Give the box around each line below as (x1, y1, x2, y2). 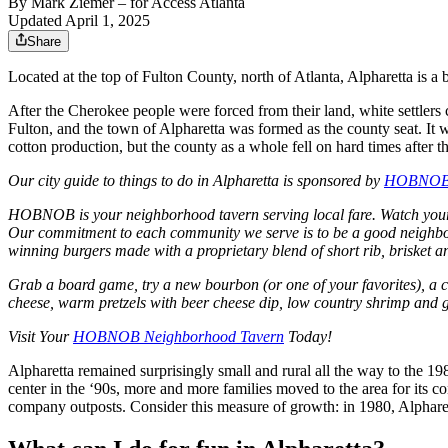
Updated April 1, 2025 (8, 12, 150, 30)
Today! (284, 328, 332, 346)
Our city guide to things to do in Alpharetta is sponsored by (8, 172, 384, 190)
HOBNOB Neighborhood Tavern (73, 328, 284, 346)
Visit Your (8, 328, 73, 346)
